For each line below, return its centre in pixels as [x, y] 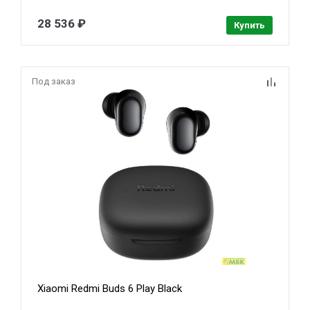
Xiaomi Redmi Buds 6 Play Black [110, 288]
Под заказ [54, 82]
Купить [249, 26]
